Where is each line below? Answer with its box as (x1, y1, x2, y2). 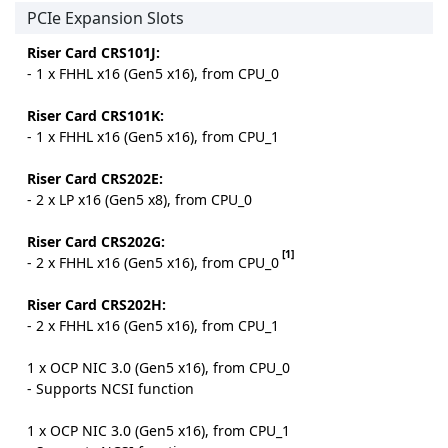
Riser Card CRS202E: (27, 169, 163, 189)
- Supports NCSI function (27, 379, 194, 399)
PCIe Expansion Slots (27, 7, 184, 30)
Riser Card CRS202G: (27, 232, 165, 252)
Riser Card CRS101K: (27, 106, 164, 126)
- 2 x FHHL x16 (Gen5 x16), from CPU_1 (27, 316, 279, 336)
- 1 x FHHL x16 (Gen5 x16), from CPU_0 (27, 64, 279, 84)
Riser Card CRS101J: (27, 43, 160, 63)
